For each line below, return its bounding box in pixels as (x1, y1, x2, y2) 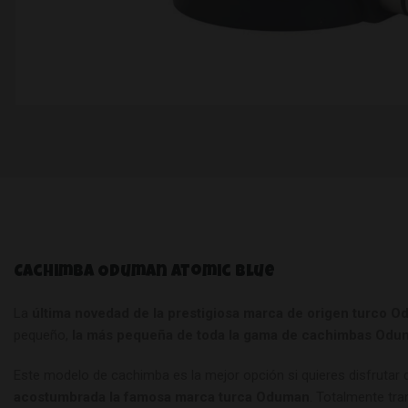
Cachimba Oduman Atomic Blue (14, 263, 275, 280)
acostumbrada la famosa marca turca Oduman (14, 388, 310, 405)
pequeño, (14, 326, 72, 343)
